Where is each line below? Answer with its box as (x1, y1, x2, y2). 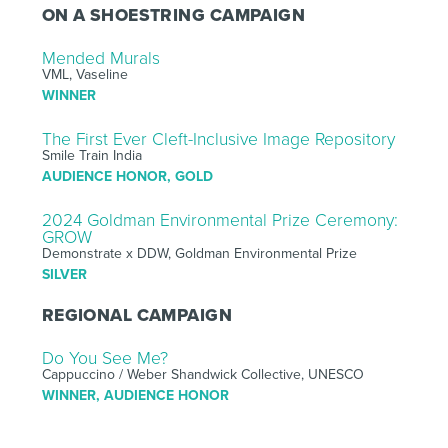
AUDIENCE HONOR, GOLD (41, 167, 213, 185)
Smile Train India (41, 146, 142, 164)
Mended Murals (41, 47, 160, 69)
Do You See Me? (41, 347, 168, 369)
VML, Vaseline (41, 65, 128, 83)
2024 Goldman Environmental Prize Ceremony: (41, 209, 398, 231)
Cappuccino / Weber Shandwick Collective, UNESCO (41, 365, 364, 383)
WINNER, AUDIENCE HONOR (41, 386, 229, 404)
